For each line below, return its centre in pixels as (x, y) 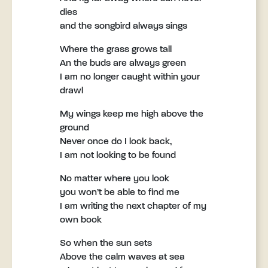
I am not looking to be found (118, 156)
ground (74, 128)
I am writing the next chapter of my (133, 206)
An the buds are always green (123, 63)
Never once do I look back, (116, 142)
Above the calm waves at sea (122, 257)
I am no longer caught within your (130, 77)
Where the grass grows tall (116, 50)
